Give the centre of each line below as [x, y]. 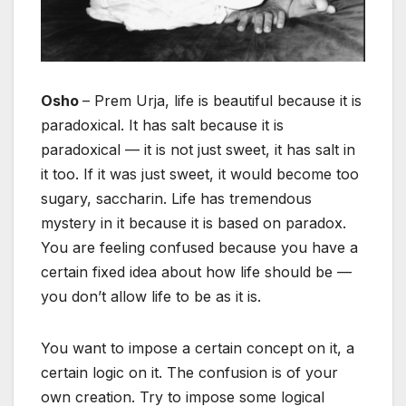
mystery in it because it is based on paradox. [193, 222]
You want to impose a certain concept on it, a [198, 348]
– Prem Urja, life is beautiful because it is [222, 100]
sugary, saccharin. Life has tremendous [176, 198]
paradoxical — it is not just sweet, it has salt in [198, 149]
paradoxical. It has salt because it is [162, 125]
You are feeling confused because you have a [199, 247]
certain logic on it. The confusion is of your [189, 372]
